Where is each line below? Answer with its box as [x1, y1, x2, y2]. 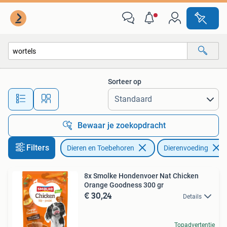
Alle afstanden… [82, 90, 132, 99]
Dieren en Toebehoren [67, 144, 134, 152]
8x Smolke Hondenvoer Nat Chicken [84, 172, 199, 180]
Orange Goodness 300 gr [84, 181, 164, 189]
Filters [26, 143, 49, 153]
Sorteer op [108, 78, 141, 86]
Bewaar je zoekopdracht [78, 121, 166, 130]
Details [183, 193, 202, 200]
